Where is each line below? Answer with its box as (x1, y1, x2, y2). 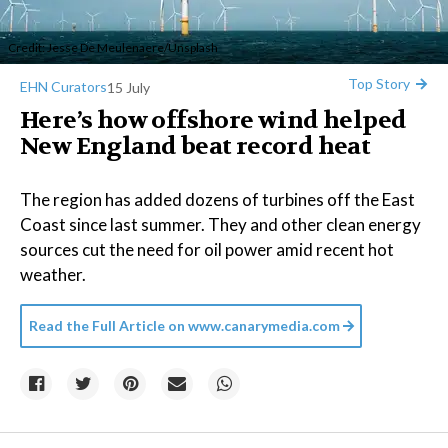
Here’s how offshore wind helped (20, 105, 407, 136)
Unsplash (168, 40, 218, 55)
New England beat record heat (20, 131, 371, 162)
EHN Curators (20, 78, 107, 95)
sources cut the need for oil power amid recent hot (20, 239, 394, 260)
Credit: (8, 40, 47, 55)
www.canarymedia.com (188, 317, 340, 334)
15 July (107, 78, 150, 96)
